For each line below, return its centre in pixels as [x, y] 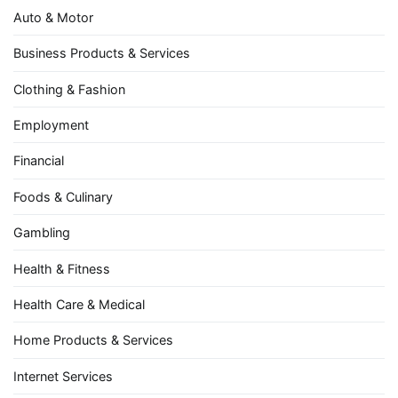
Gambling [42, 233]
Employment [51, 125]
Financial [39, 161]
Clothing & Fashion [69, 89]
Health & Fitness [62, 268]
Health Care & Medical [79, 304]
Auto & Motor [53, 17]
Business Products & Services [102, 53]
